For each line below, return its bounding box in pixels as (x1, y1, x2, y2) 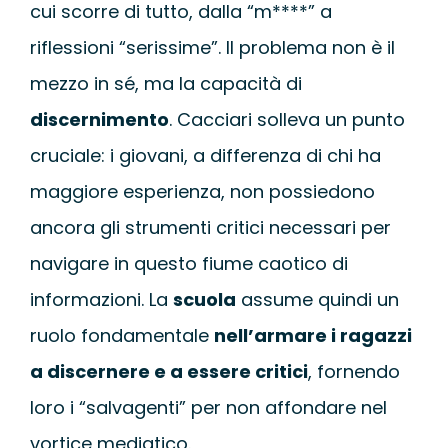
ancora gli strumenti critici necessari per (29, 215, 391, 241)
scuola (172, 287, 236, 313)
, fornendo (307, 359, 400, 385)
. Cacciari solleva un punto (168, 107, 405, 133)
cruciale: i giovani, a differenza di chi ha (29, 143, 381, 169)
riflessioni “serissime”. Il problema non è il (29, 35, 395, 61)
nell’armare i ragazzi (213, 323, 412, 349)
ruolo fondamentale (29, 323, 214, 349)
